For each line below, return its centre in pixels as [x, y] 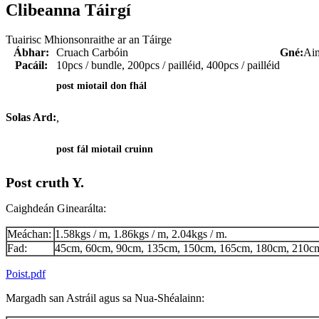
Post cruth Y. [45, 183]
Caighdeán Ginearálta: [56, 209]
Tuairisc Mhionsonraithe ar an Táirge [89, 40]
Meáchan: [29, 234]
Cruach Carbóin [92, 53]
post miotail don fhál [101, 86]
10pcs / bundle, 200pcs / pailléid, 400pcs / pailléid [168, 66]
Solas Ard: [31, 117]
